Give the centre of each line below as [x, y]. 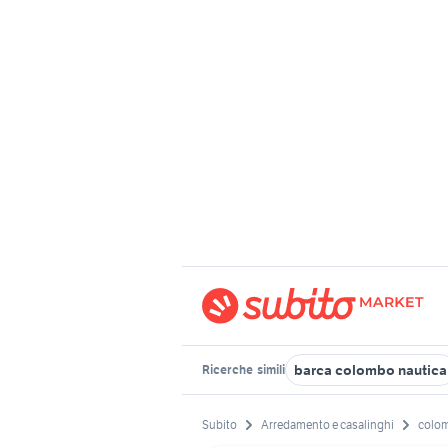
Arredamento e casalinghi [327, 425]
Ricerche [228, 369]
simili [270, 369]
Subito [219, 425]
